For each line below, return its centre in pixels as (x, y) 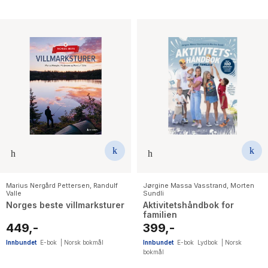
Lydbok (208, 242)
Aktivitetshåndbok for (188, 205)
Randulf (106, 185)
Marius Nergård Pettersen (48, 185)
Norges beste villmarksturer (65, 205)
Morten (242, 185)
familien (160, 214)
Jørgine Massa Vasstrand (185, 185)
